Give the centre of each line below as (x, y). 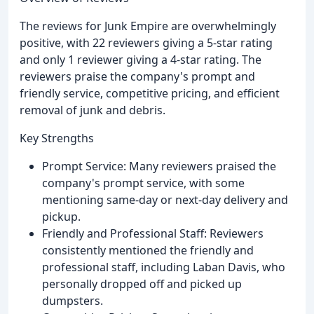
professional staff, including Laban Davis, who (164, 267)
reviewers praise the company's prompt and (137, 77)
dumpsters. (73, 301)
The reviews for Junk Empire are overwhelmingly (148, 26)
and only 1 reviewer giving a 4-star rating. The (141, 60)
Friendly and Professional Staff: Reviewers (153, 234)
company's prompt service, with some (143, 183)
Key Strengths (57, 138)
